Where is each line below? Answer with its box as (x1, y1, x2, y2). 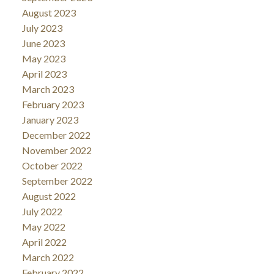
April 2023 (21, 68, 67, 80)
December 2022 (21, 129, 91, 141)
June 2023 (21, 37, 65, 49)
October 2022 (21, 160, 83, 171)
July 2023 (21, 22, 62, 34)
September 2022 (21, 175, 92, 187)
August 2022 (21, 190, 76, 202)
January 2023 (21, 114, 78, 125)
